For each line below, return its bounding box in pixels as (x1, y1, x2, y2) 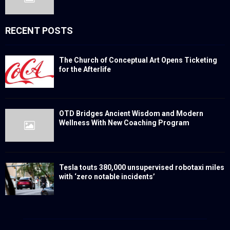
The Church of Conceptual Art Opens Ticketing (59, 56, 217, 65)
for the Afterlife (59, 65, 111, 74)
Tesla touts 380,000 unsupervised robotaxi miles (59, 163, 224, 171)
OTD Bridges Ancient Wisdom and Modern (59, 109, 203, 118)
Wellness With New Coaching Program (59, 119, 189, 127)
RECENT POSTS (5, 25, 73, 36)
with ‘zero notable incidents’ (59, 172, 155, 181)
